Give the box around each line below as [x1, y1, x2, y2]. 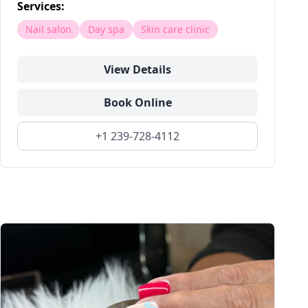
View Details [104, 62, 171, 77]
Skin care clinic [141, 23, 210, 36]
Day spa [88, 23, 124, 36]
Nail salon [25, 23, 71, 36]
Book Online [103, 95, 172, 110]
